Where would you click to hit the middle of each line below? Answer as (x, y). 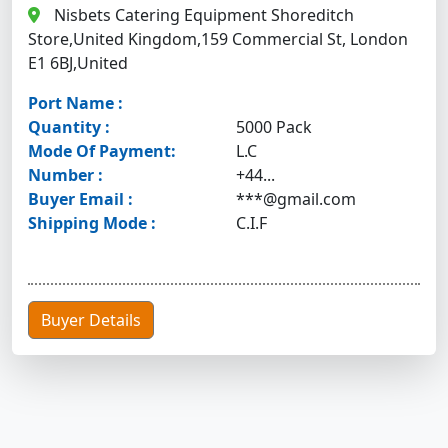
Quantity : (69, 127)
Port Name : (75, 103)
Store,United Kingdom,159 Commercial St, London (218, 39)
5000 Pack (274, 127)
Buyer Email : (80, 199)
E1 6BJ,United (78, 63)
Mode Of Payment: (102, 151)
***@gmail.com (296, 199)
